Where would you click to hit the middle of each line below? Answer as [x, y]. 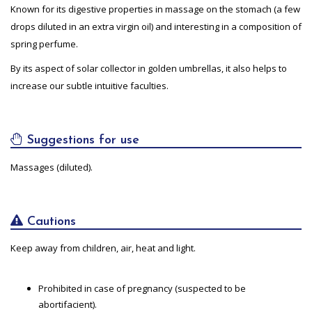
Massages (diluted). [52, 167]
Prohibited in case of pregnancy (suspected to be [142, 288]
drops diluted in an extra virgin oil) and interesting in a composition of [156, 26]
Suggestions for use [81, 140]
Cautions [49, 221]
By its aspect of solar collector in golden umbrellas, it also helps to [149, 68]
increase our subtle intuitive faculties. [89, 85]
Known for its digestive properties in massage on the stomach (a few [155, 9]
